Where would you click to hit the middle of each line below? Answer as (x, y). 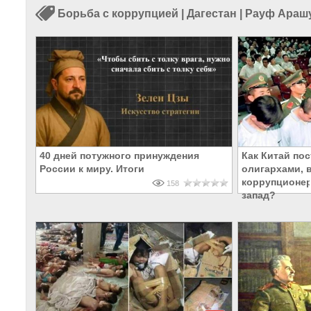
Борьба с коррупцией (118, 14)
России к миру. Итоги (92, 169)
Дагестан (212, 14)
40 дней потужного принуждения (119, 156)
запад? (259, 195)
